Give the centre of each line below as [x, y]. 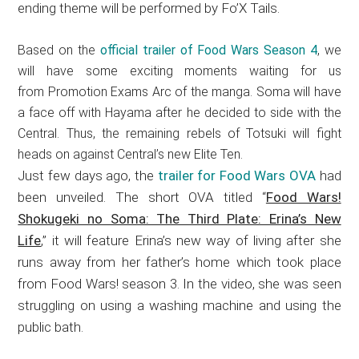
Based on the [59, 50]
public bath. [51, 327]
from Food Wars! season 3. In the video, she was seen [179, 284]
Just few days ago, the [88, 176]
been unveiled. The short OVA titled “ [142, 198]
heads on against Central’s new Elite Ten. [131, 155]
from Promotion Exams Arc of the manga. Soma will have [179, 92]
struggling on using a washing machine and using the [179, 306]
